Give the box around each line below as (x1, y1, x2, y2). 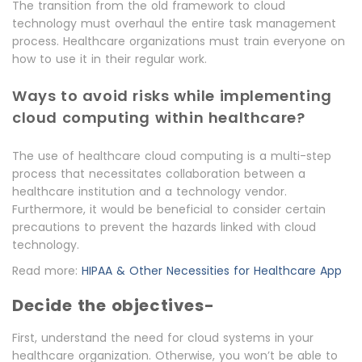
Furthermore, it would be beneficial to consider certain (12, 201, 326, 217)
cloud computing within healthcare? (12, 107, 305, 128)
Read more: (12, 263, 82, 279)
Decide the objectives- (12, 294, 215, 317)
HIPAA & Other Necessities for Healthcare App (82, 263, 342, 279)
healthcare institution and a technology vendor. (12, 183, 287, 200)
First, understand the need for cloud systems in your (12, 330, 314, 346)
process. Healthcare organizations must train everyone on (12, 33, 345, 49)
